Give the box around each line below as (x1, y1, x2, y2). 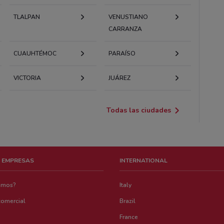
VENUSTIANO (108, 12, 148, 21)
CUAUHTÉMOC (13, 49, 57, 57)
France (119, 212, 138, 221)
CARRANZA (108, 24, 142, 33)
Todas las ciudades (106, 105, 171, 115)
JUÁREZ (108, 73, 130, 82)
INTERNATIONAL (119, 156, 168, 164)
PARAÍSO (108, 49, 135, 57)
